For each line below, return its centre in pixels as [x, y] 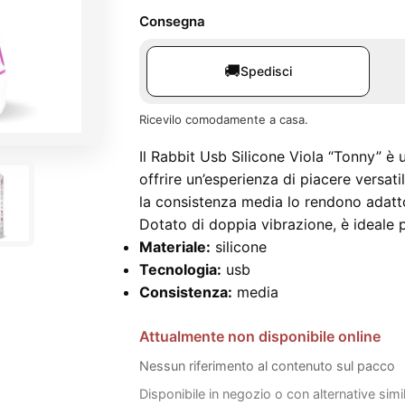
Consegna [172, 21]
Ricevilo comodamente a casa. [224, 119]
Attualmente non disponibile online [260, 336]
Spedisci [266, 71]
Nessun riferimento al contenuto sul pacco [267, 366]
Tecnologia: [180, 269]
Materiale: [175, 247]
